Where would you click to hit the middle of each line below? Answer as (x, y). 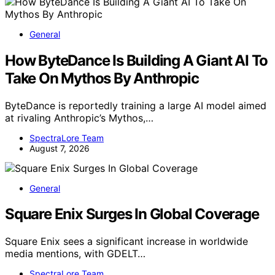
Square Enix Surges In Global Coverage (132, 214)
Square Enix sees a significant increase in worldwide (126, 242)
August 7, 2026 (60, 148)
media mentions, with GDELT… (75, 254)
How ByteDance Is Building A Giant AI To (137, 60)
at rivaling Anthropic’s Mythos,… (79, 118)
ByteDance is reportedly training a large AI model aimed (136, 105)
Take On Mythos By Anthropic (102, 78)
